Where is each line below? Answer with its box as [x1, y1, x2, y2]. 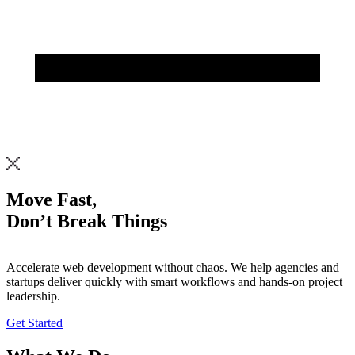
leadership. [6, 288, 60, 303]
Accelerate [6, 260, 59, 274]
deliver [48, 274, 82, 288]
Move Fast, [6, 189, 97, 210]
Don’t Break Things [6, 210, 167, 231]
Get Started [6, 315, 63, 330]
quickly [85, 274, 122, 288]
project [308, 274, 342, 288]
